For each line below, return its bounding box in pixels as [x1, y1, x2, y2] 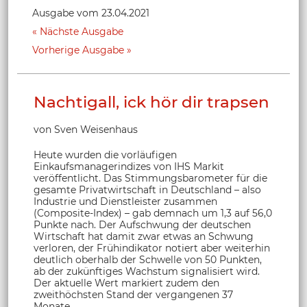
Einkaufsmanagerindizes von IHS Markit [34, 160, 224, 173]
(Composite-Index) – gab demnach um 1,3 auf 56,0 [34, 206, 272, 219]
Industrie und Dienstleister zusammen [34, 195, 217, 208]
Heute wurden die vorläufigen [34, 148, 177, 161]
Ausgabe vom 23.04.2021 [32, 6, 149, 19]
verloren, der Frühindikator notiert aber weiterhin [34, 241, 270, 254]
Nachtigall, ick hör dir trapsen [34, 92, 269, 112]
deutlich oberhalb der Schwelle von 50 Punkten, [34, 253, 262, 266]
